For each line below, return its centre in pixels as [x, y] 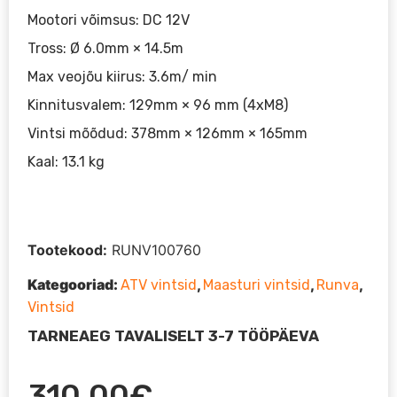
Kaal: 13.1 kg [66, 161]
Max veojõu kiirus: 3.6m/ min [123, 76]
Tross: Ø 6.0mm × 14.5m [106, 48]
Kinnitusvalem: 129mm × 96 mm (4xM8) [158, 105]
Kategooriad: [74, 284]
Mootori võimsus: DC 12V [109, 19]
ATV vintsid [159, 284]
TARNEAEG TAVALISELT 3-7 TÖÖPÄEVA [174, 336]
